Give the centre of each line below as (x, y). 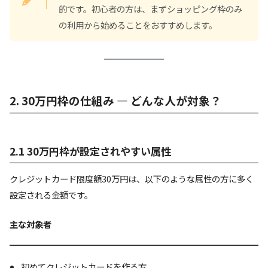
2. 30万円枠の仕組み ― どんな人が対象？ (115, 100)
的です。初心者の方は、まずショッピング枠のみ (150, 9)
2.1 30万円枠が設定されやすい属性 (90, 151)
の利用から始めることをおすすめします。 (138, 25)
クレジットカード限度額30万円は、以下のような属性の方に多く (132, 179)
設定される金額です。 (51, 195)
